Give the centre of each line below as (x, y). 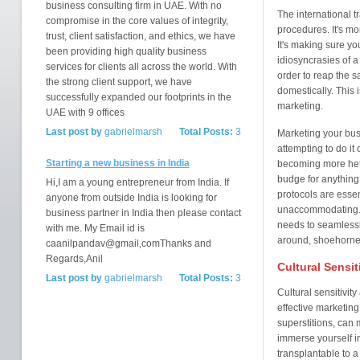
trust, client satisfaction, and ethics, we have (140, 36)
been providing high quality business (126, 51)
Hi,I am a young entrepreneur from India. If (137, 182)
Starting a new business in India (117, 163)
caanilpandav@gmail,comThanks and (128, 243)
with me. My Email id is (95, 228)
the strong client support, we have (119, 82)
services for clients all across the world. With (141, 67)
